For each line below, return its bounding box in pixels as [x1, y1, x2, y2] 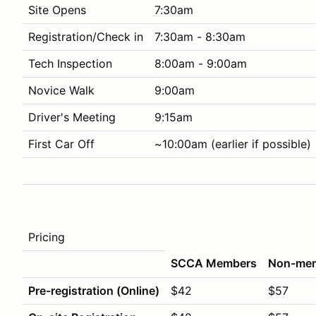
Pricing [28, 230, 65, 244]
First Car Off [28, 137, 95, 151]
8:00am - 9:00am [154, 56, 247, 71]
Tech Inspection [28, 56, 112, 71]
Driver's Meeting [28, 110, 116, 124]
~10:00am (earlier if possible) [154, 137, 311, 151]
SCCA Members [171, 256, 257, 270]
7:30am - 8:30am [154, 30, 245, 44]
